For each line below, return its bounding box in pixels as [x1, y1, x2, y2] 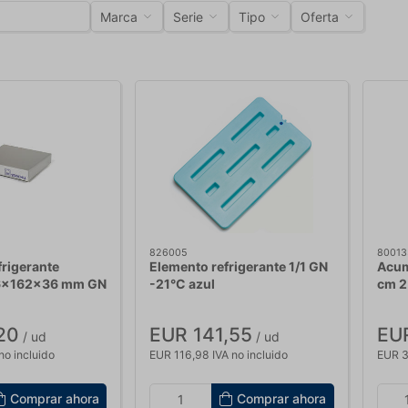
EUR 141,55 [149, 322, 253, 346]
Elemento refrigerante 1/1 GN [149, 258, 329, 274]
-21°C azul [149, 275, 216, 291]
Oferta [301, 8, 340, 25]
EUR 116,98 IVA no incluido [149, 347, 289, 362]
